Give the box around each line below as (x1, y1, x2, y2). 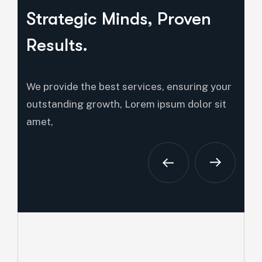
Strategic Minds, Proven (26, 8, 211, 29)
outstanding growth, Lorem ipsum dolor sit (26, 98, 226, 110)
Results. (26, 35, 88, 55)
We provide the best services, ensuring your (26, 80, 232, 92)
